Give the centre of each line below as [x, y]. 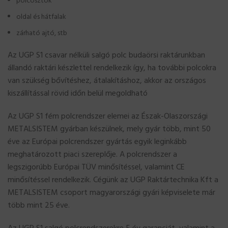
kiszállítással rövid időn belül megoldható [78, 93]
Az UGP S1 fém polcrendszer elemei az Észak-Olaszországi [108, 116]
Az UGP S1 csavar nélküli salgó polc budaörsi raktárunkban [106, 55]
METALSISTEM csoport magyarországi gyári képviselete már [111, 193]
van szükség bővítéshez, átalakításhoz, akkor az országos [107, 81]
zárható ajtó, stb [42, 33]
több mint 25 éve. [39, 205]
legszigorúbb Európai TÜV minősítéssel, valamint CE [96, 167]
